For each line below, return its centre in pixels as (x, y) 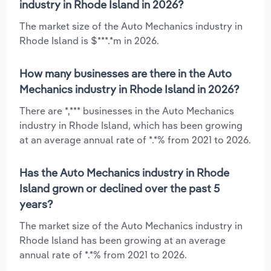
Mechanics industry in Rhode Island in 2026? (129, 89)
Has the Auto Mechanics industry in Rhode (124, 172)
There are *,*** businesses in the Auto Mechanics (127, 110)
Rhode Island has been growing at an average (122, 240)
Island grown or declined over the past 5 (119, 188)
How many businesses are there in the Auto (126, 73)
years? (36, 204)
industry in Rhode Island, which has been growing (131, 125)
